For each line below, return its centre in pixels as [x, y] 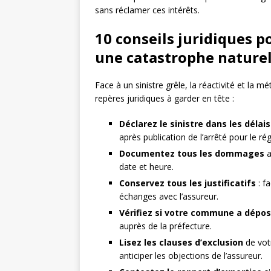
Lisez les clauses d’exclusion [181, 243]
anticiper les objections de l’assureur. [191, 256]
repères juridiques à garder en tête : [165, 99]
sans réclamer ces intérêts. [147, 10]
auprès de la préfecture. [165, 226]
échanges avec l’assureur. [169, 197]
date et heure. [146, 167]
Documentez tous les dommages [192, 154]
